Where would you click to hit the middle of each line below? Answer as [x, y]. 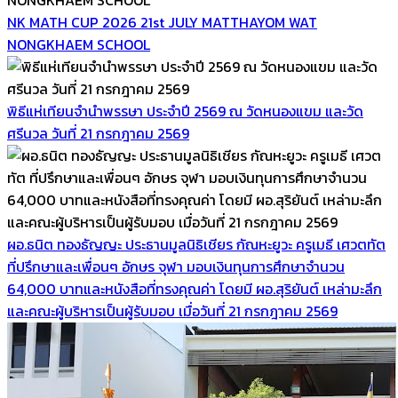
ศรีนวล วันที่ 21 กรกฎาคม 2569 [98, 133]
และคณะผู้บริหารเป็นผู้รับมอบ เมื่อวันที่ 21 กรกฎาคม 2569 [172, 310]
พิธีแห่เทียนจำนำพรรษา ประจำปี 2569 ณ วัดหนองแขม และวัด [185, 111]
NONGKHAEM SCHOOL [79, 44]
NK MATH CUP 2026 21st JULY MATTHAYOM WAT [162, 22]
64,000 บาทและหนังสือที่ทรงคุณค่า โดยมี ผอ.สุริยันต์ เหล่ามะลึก [195, 288]
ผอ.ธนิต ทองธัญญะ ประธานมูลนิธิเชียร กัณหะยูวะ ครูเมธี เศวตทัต [196, 244]
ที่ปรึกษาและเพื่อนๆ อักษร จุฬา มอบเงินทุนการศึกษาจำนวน [176, 266]
